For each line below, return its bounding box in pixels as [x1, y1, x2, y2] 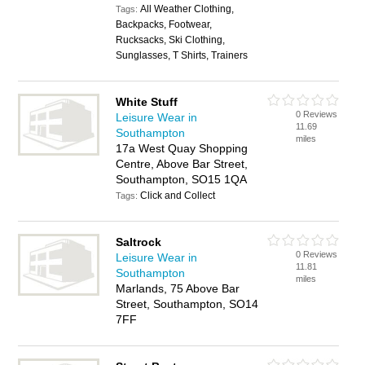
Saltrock [116, 235, 162, 248]
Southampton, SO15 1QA [116, 173, 248, 186]
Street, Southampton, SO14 [116, 297, 259, 310]
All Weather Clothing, [140, 3, 235, 15]
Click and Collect [140, 190, 216, 201]
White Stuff [116, 95, 178, 108]
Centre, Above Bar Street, [116, 157, 248, 170]
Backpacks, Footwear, [116, 19, 213, 30]
